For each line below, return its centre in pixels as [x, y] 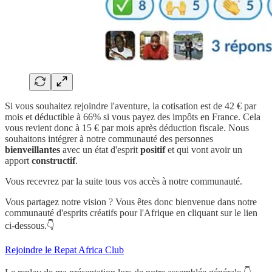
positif [153, 149]
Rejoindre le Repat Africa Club [64, 250]
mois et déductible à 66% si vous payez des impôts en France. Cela [133, 117]
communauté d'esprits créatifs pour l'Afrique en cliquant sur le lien [131, 212]
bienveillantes [32, 149]
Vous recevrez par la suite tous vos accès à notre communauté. [124, 181]
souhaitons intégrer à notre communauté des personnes [109, 138]
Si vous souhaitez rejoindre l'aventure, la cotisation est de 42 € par [131, 106]
